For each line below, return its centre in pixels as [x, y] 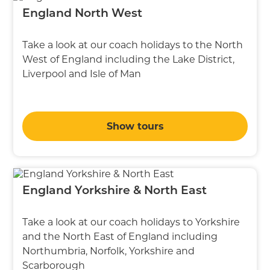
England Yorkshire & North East [115, 191]
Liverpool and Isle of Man [82, 74]
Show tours [135, 126]
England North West [83, 14]
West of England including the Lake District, [129, 59]
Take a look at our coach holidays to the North [133, 45]
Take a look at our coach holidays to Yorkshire [131, 222]
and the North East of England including [120, 236]
